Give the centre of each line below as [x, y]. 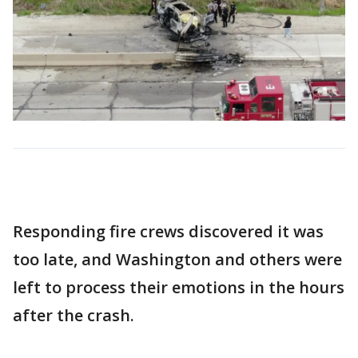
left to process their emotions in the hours [179, 287]
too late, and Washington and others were [177, 259]
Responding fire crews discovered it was [168, 231]
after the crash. [74, 315]
